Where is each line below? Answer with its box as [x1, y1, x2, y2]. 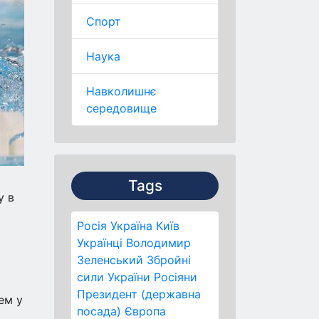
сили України [77, 270, 150, 284]
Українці [77, 236, 122, 250]
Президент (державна [77, 287, 201, 301]
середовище [86, 101, 157, 115]
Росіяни [154, 270, 197, 284]
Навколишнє [86, 84, 157, 98]
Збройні [147, 253, 191, 267]
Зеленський [77, 253, 143, 267]
